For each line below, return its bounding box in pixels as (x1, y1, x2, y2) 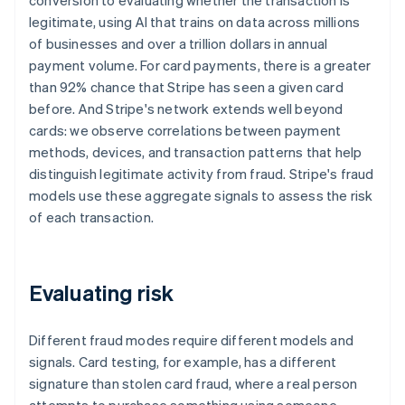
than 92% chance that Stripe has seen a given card (29, 78, 344, 97)
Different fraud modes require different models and (29, 331, 354, 350)
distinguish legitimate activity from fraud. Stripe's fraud (29, 165, 374, 184)
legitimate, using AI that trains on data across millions (29, 13, 361, 32)
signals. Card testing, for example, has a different (29, 353, 337, 372)
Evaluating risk (29, 278, 174, 307)
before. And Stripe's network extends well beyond (29, 99, 344, 118)
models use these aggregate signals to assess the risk (29, 186, 373, 205)
